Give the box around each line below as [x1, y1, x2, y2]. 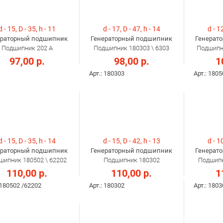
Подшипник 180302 [103, 156, 160, 164]
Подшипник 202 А [1, 44, 53, 52]
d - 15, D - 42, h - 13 [103, 137, 160, 145]
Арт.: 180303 [89, 70, 124, 78]
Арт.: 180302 [89, 182, 124, 190]
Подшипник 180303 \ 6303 [94, 44, 169, 52]
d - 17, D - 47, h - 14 [103, 25, 160, 33]
